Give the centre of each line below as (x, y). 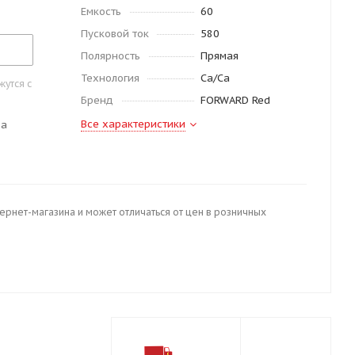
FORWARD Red (235, 100)
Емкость (101, 11)
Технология (110, 78)
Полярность (111, 56)
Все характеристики (133, 124)
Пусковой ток (115, 34)
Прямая (219, 56)
